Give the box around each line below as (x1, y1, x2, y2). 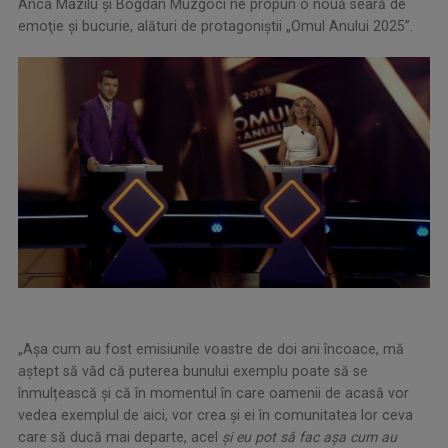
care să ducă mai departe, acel (18, 429, 222, 446)
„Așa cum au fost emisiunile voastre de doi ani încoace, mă (18, 341, 404, 358)
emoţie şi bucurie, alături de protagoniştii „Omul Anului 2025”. (18, 17, 413, 34)
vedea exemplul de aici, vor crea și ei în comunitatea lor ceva (18, 407, 413, 424)
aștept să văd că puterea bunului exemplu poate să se (18, 363, 368, 380)
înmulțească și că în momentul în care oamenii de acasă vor (18, 385, 409, 402)
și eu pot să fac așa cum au (222, 429, 397, 446)
